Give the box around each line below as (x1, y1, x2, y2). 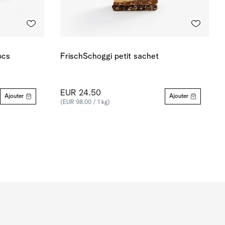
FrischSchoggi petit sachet (60, 52, 159, 61)
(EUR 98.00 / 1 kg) (60, 99, 110, 105)
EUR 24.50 (60, 89, 101, 97)
